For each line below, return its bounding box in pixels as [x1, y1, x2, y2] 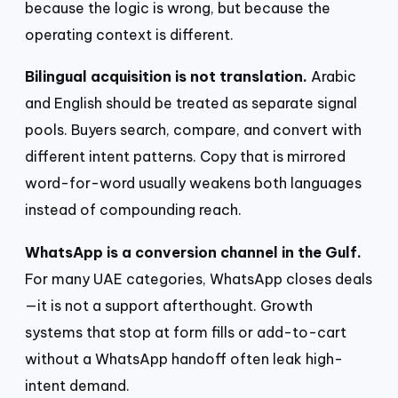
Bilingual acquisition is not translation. [25, 68, 307, 86]
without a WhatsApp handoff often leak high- [25, 349, 343, 368]
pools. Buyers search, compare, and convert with [25, 121, 362, 139]
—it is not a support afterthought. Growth [25, 296, 313, 314]
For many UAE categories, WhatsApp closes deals [25, 269, 372, 288]
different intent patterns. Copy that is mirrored [25, 147, 346, 166]
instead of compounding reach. [25, 201, 242, 219]
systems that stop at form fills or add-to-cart [25, 322, 346, 341]
